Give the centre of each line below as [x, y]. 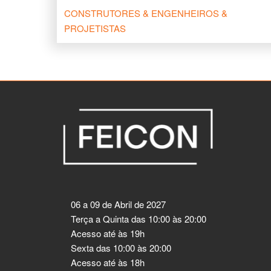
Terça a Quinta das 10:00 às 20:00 [139, 219]
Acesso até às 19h [108, 233]
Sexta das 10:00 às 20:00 [121, 248]
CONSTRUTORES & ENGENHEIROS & [146, 13]
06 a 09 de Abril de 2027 [118, 204]
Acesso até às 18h [108, 263]
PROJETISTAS [95, 28]
